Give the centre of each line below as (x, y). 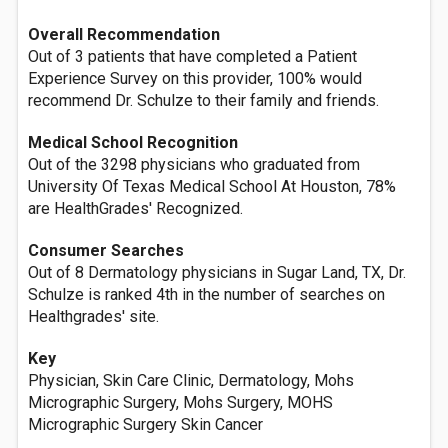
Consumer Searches (106, 250)
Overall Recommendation (124, 34)
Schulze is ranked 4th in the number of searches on (206, 294)
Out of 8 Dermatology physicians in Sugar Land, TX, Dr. (217, 272)
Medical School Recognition (133, 142)
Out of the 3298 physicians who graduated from (194, 164)
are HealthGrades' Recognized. (135, 208)
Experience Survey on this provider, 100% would (195, 78)
